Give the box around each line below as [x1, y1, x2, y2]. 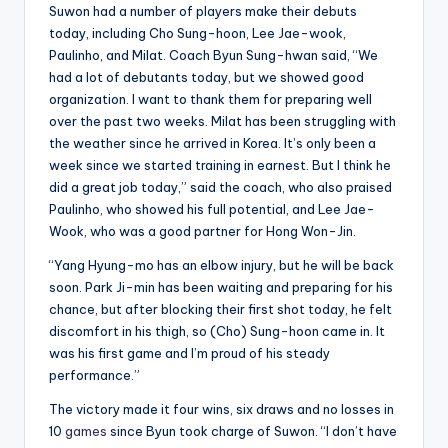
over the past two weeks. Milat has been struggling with [49, 112, 396, 129]
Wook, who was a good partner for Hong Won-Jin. [49, 222, 356, 239]
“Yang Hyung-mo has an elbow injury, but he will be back [49, 256, 394, 273]
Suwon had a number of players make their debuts [49, 2, 357, 19]
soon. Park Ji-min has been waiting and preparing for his [49, 278, 393, 295]
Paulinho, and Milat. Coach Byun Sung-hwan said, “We [49, 46, 378, 63]
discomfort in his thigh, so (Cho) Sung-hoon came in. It [49, 322, 385, 339]
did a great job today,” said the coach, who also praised [49, 178, 392, 195]
